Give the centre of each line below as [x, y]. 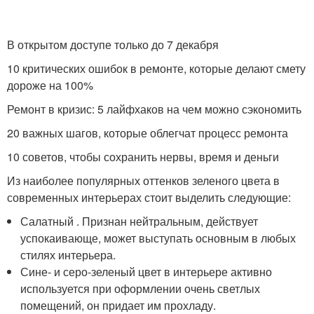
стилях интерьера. [68, 255]
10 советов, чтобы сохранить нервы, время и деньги [143, 157]
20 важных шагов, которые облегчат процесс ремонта [148, 133]
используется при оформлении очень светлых [141, 288]
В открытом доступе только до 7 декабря [113, 45]
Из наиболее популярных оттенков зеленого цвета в [143, 180]
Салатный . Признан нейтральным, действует [139, 221]
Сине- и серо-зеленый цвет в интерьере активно [146, 272]
